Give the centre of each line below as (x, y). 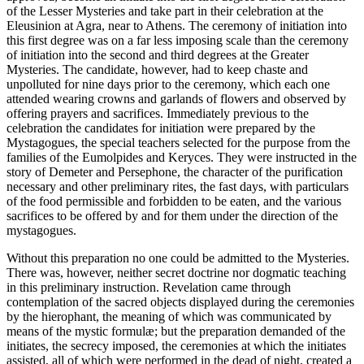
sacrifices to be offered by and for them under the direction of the (172, 216)
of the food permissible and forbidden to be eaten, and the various (174, 201)
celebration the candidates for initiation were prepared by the (161, 128)
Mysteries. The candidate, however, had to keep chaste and (157, 70)
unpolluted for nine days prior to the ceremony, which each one (168, 84)
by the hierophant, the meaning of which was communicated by (169, 317)
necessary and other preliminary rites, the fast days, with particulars (178, 187)
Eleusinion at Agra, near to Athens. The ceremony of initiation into (177, 26)
